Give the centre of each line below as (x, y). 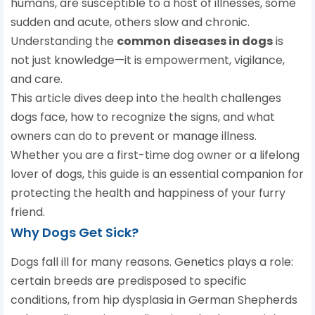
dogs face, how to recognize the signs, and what (143, 117)
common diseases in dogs (195, 41)
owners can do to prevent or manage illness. (134, 136)
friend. (28, 212)
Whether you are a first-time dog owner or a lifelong (155, 155)
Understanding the (64, 41)
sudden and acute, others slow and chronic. (130, 22)
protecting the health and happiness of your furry (148, 193)
